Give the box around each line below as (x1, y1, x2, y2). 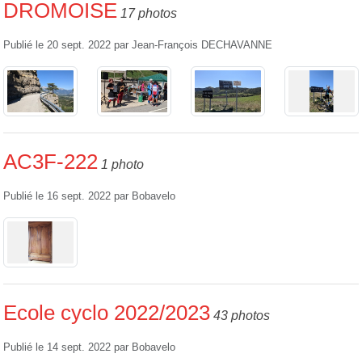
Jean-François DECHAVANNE (132, 40, 272, 52)
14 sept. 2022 (47, 342, 111, 354)
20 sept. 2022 (47, 40, 111, 52)
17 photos (120, 6, 177, 21)
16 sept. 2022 (47, 191, 111, 203)
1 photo (101, 158, 144, 172)
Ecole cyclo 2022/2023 (3, 301, 210, 325)
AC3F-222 (3, 150, 98, 174)
